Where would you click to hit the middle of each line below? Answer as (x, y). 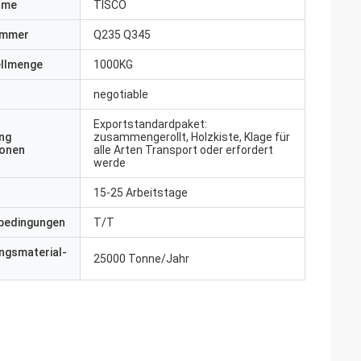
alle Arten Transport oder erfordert (183, 150)
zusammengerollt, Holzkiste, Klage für (192, 137)
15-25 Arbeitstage (141, 193)
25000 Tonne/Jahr (141, 259)
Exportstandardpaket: (150, 124)
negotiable (121, 94)
